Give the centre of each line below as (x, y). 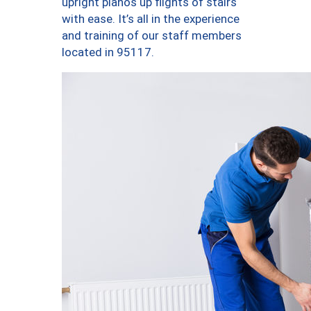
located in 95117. (108, 52)
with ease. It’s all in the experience (151, 18)
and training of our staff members (152, 35)
